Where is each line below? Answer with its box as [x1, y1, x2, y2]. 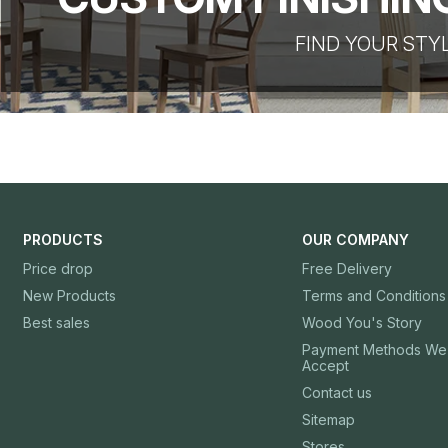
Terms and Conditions [302, 287, 446, 305]
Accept [302, 357, 349, 375]
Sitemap [302, 411, 355, 429]
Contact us [302, 384, 372, 402]
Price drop [22, 260, 93, 278]
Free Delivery [302, 260, 392, 278]
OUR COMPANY [302, 231, 409, 249]
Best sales [22, 314, 90, 332]
